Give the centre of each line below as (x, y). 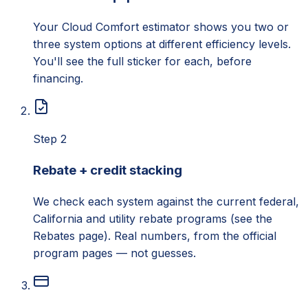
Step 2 (50, 139)
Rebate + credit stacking (108, 170)
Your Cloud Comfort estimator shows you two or (161, 26)
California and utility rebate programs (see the (153, 219)
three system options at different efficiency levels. (162, 44)
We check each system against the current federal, (166, 202)
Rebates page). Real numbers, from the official (155, 236)
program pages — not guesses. (114, 253)
